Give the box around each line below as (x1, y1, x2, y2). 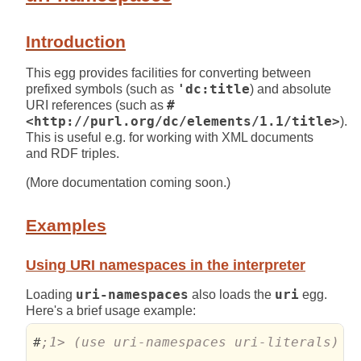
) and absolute (250, 82, 331, 97)
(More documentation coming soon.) (26, 176, 230, 190)
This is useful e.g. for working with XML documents (26, 131, 313, 145)
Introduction (26, 32, 126, 52)
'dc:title (177, 82, 250, 98)
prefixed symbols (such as (26, 82, 177, 97)
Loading (26, 287, 76, 301)
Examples (26, 216, 106, 235)
